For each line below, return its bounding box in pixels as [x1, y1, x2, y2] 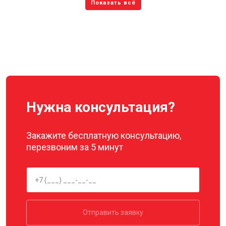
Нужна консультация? [26, 99, 175, 116]
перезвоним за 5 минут [26, 142, 123, 152]
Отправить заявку [83, 208, 143, 216]
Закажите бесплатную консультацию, [26, 130, 181, 141]
